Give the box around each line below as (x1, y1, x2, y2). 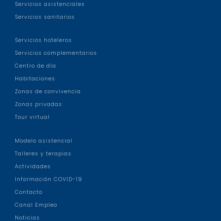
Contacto (15, 188, 42, 196)
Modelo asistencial (15, 137, 73, 145)
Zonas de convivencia (15, 88, 81, 96)
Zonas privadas (15, 101, 62, 109)
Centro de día (15, 62, 56, 70)
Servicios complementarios (15, 49, 97, 57)
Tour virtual (15, 113, 50, 121)
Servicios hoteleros (15, 37, 72, 44)
